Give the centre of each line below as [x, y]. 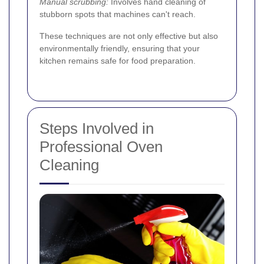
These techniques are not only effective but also [129, 36]
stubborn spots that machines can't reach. [118, 14]
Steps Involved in [97, 128]
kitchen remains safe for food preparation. [118, 60]
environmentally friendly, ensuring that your [120, 48]
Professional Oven [101, 146]
